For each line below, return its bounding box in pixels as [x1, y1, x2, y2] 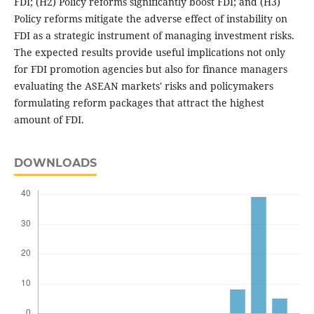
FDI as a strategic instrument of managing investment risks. [13, 29, 294, 43]
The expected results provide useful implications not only [13, 46, 285, 60]
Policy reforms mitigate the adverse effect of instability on [13, 12, 287, 26]
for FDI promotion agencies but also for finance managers [13, 62, 287, 76]
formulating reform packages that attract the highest [13, 96, 264, 110]
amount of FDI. [13, 113, 84, 127]
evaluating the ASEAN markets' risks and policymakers [13, 79, 273, 93]
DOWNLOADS [13, 156, 97, 170]
